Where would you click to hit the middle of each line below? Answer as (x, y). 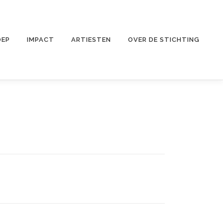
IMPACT (41, 40)
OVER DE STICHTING (164, 40)
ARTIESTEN (91, 40)
